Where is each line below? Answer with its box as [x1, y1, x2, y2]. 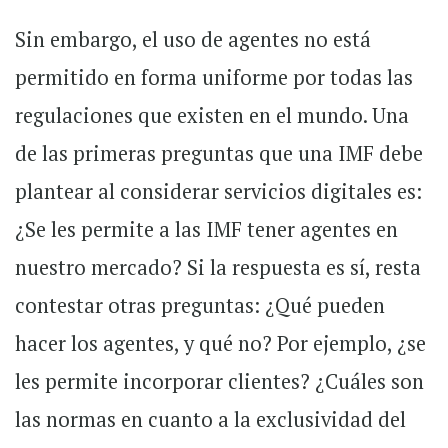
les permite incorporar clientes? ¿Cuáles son [15, 368, 424, 396]
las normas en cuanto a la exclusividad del [15, 406, 406, 434]
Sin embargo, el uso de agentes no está [15, 26, 371, 54]
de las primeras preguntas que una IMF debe [15, 140, 423, 168]
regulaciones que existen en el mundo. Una [15, 102, 409, 130]
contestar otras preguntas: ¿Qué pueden [15, 292, 385, 320]
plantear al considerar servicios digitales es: [15, 178, 422, 206]
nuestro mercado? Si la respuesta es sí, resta [15, 254, 421, 282]
